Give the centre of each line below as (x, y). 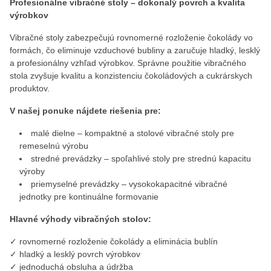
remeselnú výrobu (54, 146)
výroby (32, 171)
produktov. (30, 88)
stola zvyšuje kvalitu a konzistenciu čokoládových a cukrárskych (131, 76)
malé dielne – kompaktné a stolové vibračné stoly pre (132, 133)
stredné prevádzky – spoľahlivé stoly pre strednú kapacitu (141, 158)
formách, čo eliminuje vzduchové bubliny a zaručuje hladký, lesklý (135, 50)
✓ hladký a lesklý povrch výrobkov (75, 254)
